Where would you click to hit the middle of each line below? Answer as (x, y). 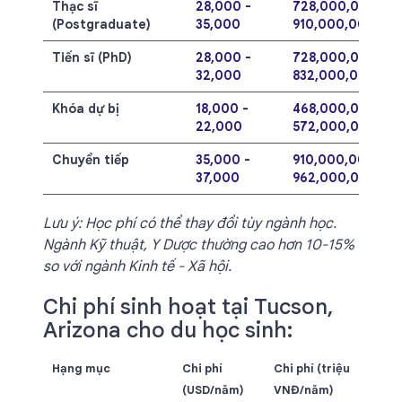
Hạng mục (81, 368)
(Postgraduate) (101, 24)
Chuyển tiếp (91, 160)
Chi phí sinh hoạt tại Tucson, (188, 307)
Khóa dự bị (86, 109)
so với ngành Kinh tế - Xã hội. (137, 267)
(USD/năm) (213, 390)
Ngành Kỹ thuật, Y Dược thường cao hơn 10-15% (199, 245)
